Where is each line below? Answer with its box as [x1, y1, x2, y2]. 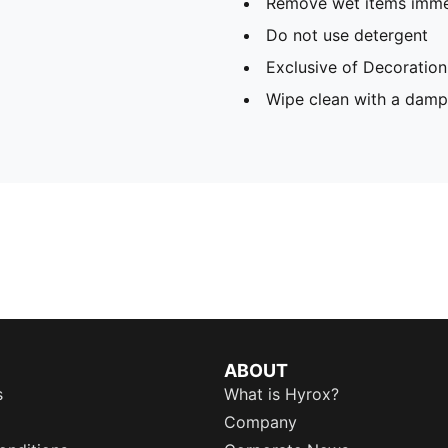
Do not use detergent [266, 24, 428, 45]
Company [224, 412, 297, 432]
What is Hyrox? [224, 384, 339, 404]
